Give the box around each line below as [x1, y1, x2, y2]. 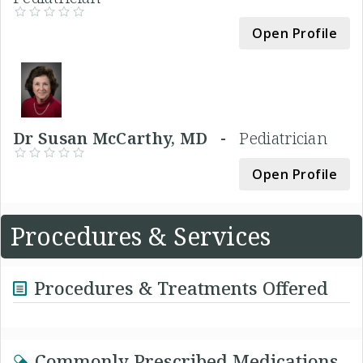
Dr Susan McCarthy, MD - [13, 126, 240, 149]
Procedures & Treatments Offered [34, 275, 328, 300]
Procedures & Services [11, 219, 271, 253]
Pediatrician [239, 126, 328, 149]
